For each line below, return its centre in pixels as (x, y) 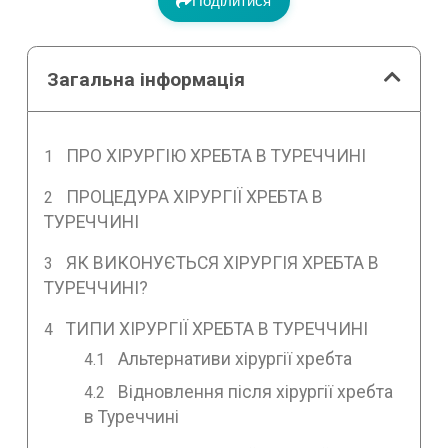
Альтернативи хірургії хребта (235, 358)
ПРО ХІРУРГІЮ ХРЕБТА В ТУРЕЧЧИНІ (216, 155)
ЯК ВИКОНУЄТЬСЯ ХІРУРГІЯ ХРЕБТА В (223, 262)
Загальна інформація (146, 79)
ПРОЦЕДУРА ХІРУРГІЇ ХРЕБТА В (195, 196)
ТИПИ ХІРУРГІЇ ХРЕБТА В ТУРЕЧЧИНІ (217, 328)
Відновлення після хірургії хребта (256, 391)
